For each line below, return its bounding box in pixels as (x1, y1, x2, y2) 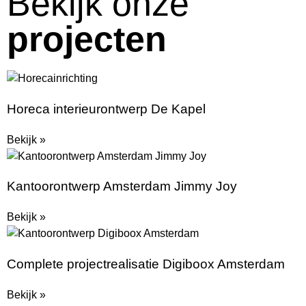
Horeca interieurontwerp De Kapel (7, 101, 206, 116)
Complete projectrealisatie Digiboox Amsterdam (7, 256, 285, 271)
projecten (7, 19, 167, 59)
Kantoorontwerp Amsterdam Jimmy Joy (7, 179, 237, 194)
